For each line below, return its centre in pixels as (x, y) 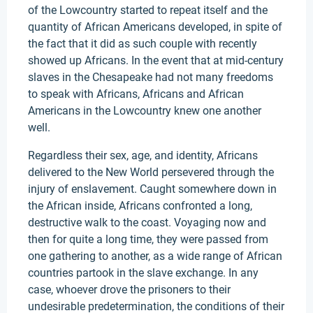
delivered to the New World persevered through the (151, 172)
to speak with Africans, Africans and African (136, 94)
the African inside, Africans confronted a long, (140, 206)
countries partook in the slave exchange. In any (143, 273)
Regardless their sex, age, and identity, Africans (143, 155)
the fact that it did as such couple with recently (143, 44)
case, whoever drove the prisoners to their (129, 290)
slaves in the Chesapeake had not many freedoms (151, 77)
